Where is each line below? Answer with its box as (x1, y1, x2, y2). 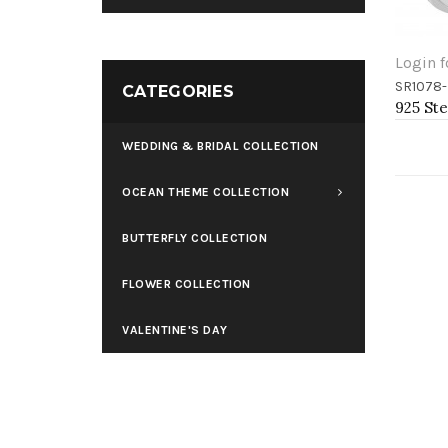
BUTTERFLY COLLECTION (122, 231, 267, 245)
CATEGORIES (122, 82, 234, 101)
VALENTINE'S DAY (122, 323, 228, 337)
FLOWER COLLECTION (122, 277, 251, 291)
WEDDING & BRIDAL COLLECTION (122, 139, 319, 153)
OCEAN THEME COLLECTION (122, 185, 289, 199)
